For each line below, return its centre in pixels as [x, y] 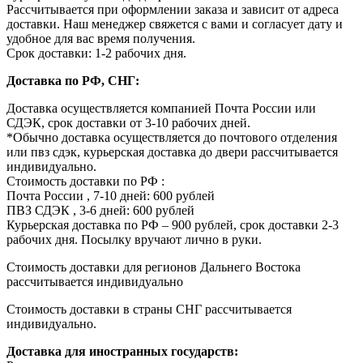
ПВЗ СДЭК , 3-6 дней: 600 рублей [100, 211]
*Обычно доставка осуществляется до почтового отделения [172, 138]
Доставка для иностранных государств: [122, 352]
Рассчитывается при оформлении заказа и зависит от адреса [173, 10]
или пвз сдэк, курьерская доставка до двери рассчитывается [172, 152]
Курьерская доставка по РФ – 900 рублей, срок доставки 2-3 [173, 225]
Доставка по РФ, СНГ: [73, 81]
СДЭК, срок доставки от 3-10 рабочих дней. [128, 123]
